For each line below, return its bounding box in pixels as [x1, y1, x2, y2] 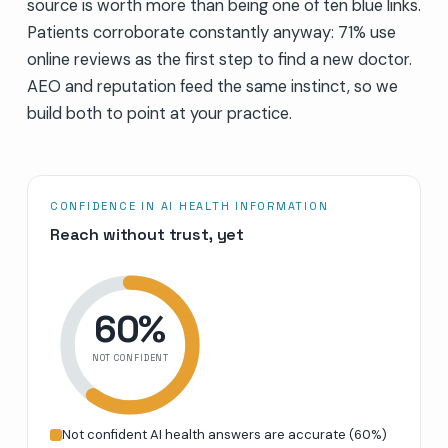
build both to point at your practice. [26, 102, 292, 124]
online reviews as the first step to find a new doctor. [26, 48, 412, 70]
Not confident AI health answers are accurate [61, 425, 346, 443]
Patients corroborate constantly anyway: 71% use [26, 21, 396, 43]
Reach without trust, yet [49, 223, 245, 245]
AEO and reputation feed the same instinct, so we [26, 75, 398, 97]
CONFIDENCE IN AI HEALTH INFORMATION [49, 198, 329, 213]
